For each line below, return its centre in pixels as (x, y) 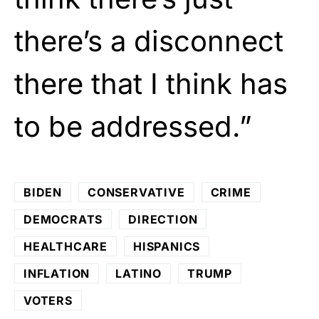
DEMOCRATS (63, 219)
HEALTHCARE (66, 246)
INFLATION (57, 273)
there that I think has (151, 83)
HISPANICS (167, 246)
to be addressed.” (133, 126)
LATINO (139, 273)
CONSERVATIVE (136, 192)
